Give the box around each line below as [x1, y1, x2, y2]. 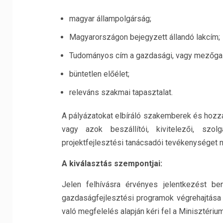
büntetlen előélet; [69, 69, 129, 79]
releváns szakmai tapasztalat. [69, 88, 173, 97]
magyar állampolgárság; [69, 14, 151, 23]
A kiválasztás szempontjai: [61, 159, 162, 168]
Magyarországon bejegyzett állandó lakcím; [69, 32, 220, 42]
